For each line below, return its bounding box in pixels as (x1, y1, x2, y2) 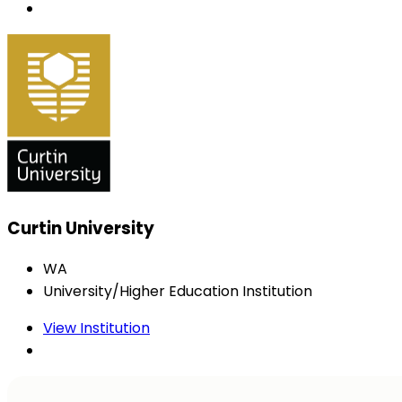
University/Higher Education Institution (43, 281, 312, 302)
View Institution (43, 318, 150, 339)
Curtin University (7, 215, 154, 240)
